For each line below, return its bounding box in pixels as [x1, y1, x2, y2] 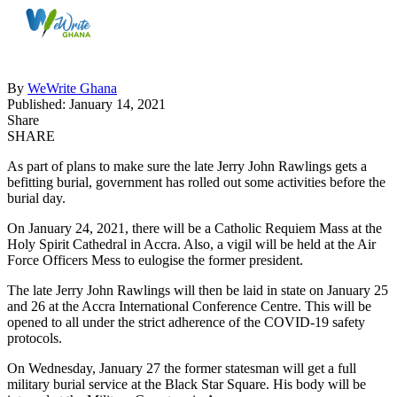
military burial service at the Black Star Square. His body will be [7, 376, 366, 392]
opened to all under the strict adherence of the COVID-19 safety [7, 314, 365, 330]
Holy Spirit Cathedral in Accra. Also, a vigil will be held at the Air [7, 236, 376, 252]
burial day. [7, 190, 66, 206]
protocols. [7, 330, 62, 346]
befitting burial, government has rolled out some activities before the [7, 174, 385, 190]
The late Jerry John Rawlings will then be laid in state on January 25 [7, 282, 388, 298]
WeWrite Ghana [27, 80, 117, 96]
